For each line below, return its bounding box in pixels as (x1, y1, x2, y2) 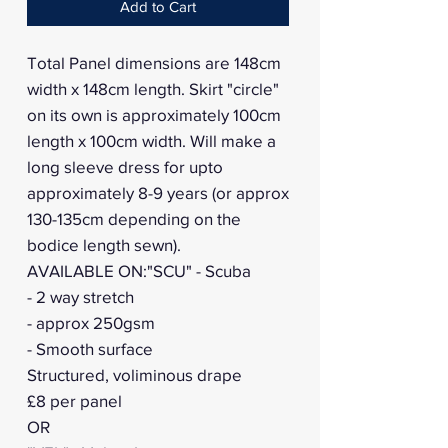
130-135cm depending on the (27, 209, 241, 229)
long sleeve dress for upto (27, 157, 223, 177)
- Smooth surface (27, 339, 153, 359)
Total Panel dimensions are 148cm (27, 53, 281, 73)
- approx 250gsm (27, 313, 155, 333)
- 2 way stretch (27, 287, 134, 307)
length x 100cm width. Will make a (27, 131, 276, 151)
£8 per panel (27, 391, 122, 411)
